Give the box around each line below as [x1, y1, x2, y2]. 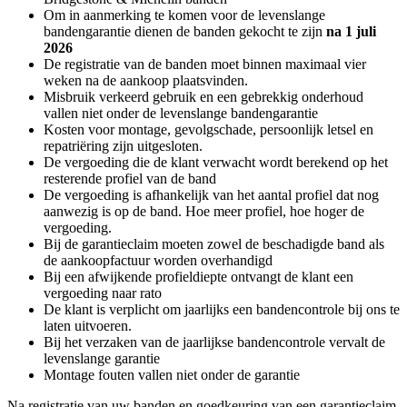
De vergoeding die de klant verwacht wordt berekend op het [44, 154, 388, 170]
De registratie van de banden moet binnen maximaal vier [44, 55, 366, 72]
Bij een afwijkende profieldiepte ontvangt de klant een [44, 268, 353, 284]
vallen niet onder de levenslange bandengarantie [44, 104, 322, 121]
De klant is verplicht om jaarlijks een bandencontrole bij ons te [44, 301, 400, 317]
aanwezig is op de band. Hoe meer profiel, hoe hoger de [44, 203, 364, 219]
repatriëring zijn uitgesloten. [44, 137, 206, 154]
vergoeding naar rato [44, 284, 165, 301]
